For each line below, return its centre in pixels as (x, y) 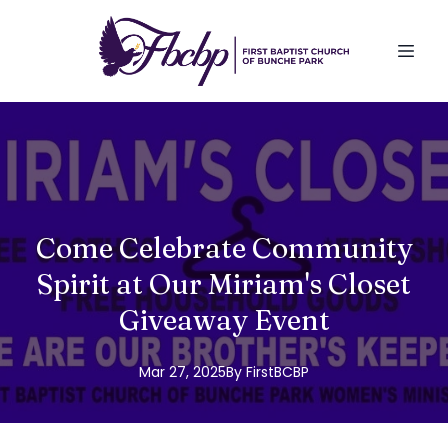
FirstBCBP (277, 372)
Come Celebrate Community (224, 247)
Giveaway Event (224, 319)
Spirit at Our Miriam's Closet (224, 283)
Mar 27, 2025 (182, 372)
